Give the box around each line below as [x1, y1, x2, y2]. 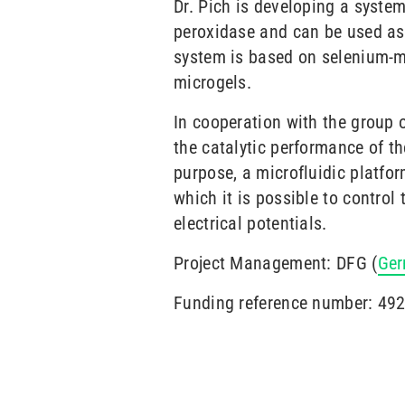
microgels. [174, 71, 252, 93]
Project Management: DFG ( [174, 252, 378, 274]
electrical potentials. [174, 212, 327, 234]
